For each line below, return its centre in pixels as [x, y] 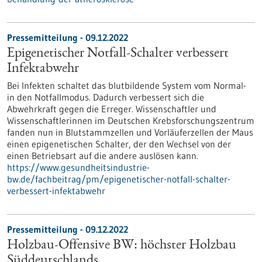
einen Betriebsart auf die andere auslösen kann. [103, 156]
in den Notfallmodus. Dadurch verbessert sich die [106, 97]
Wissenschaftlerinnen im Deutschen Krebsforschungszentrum [131, 120]
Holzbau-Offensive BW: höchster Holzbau [122, 246]
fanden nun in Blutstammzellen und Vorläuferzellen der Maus [130, 132]
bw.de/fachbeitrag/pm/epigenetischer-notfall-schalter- [119, 179]
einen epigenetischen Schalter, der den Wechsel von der [119, 144]
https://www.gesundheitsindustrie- [78, 167]
